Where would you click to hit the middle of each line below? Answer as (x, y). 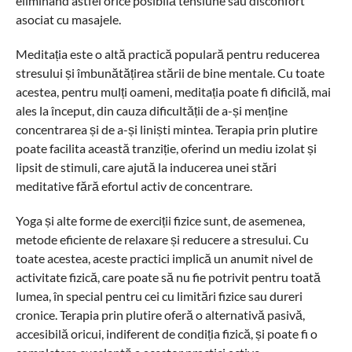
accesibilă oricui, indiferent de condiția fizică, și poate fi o (166, 334)
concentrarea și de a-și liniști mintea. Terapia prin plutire (166, 129)
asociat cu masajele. (68, 19)
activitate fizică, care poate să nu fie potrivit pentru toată (168, 277)
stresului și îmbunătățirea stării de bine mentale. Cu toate (170, 73)
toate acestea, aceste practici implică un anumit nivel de (164, 258)
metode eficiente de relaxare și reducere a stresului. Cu (162, 239)
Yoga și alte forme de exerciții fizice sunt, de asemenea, (160, 220)
